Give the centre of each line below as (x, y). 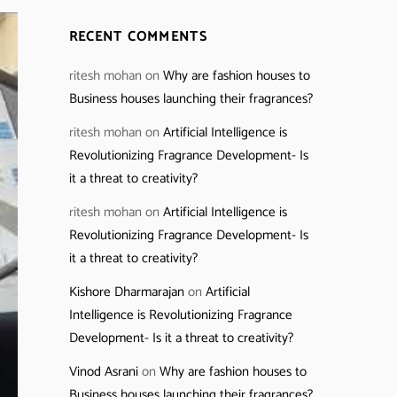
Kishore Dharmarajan (126, 292)
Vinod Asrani (103, 372)
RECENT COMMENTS (138, 37)
